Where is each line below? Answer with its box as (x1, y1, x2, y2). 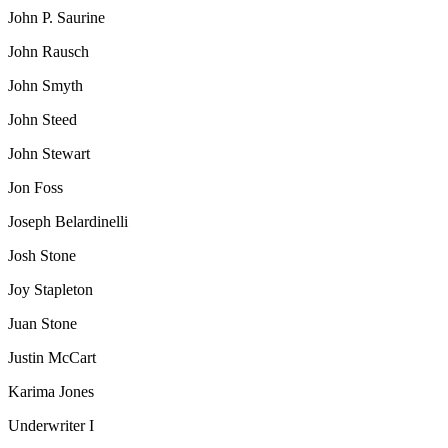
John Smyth (8, 76, 83, 94)
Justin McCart (8, 348, 96, 366)
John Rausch (8, 42, 89, 60)
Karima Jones (8, 382, 94, 400)
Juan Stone (8, 314, 77, 332)
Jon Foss (8, 178, 63, 196)
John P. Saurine (8, 8, 105, 26)
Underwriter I (8, 416, 94, 434)
